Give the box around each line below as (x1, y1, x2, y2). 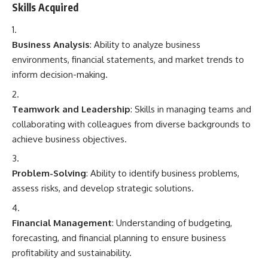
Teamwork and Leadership (12, 103, 130, 115)
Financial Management (12, 217, 112, 229)
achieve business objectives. (12, 133, 127, 145)
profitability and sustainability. (12, 246, 132, 258)
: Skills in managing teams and (130, 103, 251, 115)
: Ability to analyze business (90, 39, 200, 51)
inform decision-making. (12, 69, 108, 81)
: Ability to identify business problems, (86, 167, 239, 179)
